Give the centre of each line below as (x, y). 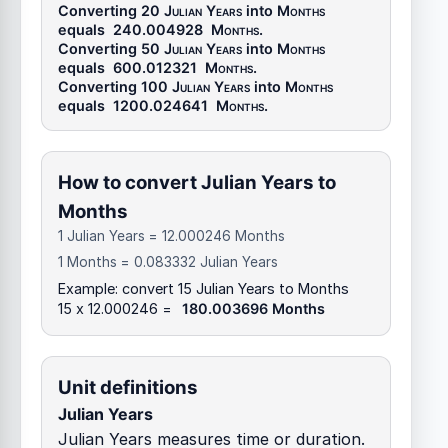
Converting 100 (115, 87)
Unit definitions (128, 387)
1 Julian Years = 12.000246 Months (171, 235)
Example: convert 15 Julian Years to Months (203, 288)
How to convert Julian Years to (197, 182)
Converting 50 (111, 49)
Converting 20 (111, 11)
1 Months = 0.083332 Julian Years (168, 262)
